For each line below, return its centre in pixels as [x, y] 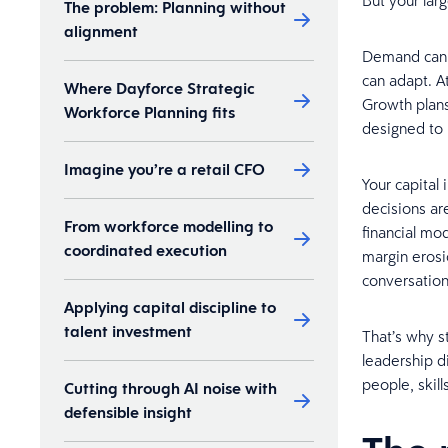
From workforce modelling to [168, 226]
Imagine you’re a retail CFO [164, 169]
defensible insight [128, 412]
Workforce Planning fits [149, 112]
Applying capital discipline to [170, 307]
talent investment [128, 331]
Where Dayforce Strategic [159, 88]
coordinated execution [145, 250]
